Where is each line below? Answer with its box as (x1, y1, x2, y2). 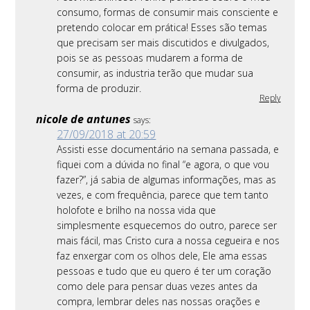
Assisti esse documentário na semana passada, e (57, 143, 280, 156)
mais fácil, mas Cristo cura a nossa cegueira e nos (57, 234, 280, 248)
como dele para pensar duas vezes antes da (57, 280, 258, 293)
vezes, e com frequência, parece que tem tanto (57, 188, 269, 202)
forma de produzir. (57, 82, 142, 95)
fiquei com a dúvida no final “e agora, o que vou (57, 158, 270, 172)
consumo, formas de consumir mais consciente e (57, 6, 279, 19)
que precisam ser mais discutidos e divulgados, (57, 36, 270, 50)
